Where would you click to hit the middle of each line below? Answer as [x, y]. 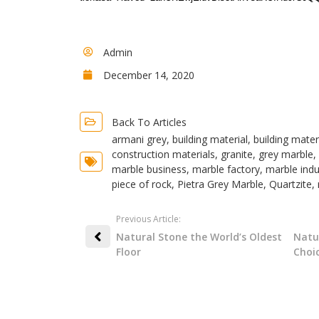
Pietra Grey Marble [220, 184]
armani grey [139, 139]
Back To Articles [149, 122]
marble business [149, 169]
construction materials [163, 154]
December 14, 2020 [148, 75]
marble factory [226, 169]
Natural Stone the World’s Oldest [199, 237]
